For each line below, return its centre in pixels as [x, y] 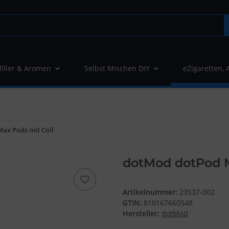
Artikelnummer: [151, 192]
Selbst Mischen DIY [117, 68]
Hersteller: [141, 214]
